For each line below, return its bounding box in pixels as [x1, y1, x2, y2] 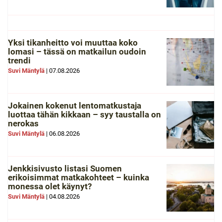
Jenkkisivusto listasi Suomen [8, 164, 122, 173]
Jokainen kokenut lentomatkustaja [8, 101, 141, 111]
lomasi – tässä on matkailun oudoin [8, 47, 146, 56]
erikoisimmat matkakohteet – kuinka [8, 172, 149, 182]
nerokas [8, 118, 39, 128]
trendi [8, 55, 31, 65]
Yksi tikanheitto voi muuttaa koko [8, 38, 138, 48]
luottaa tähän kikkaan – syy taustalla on [8, 110, 161, 119]
